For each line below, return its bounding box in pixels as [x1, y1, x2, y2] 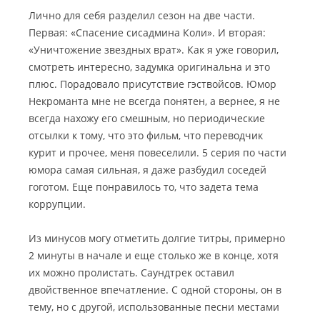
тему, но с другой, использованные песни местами [29, 299, 279, 314]
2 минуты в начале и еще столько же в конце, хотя [29, 248, 279, 262]
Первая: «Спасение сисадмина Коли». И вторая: [29, 25, 266, 39]
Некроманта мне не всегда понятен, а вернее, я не [29, 94, 280, 108]
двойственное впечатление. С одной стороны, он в [29, 282, 281, 296]
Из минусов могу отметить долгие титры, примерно [29, 231, 285, 245]
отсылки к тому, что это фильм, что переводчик [29, 128, 263, 142]
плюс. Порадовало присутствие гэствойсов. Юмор [29, 76, 276, 91]
